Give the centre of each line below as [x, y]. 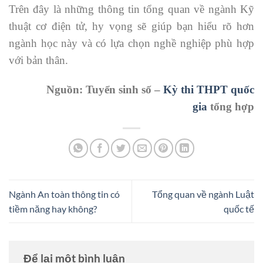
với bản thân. [38, 60]
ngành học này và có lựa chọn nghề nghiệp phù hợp [131, 43]
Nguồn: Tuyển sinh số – [105, 89]
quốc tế [239, 209]
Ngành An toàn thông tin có [64, 194]
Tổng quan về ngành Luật [203, 194]
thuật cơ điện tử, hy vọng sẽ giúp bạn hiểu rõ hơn [131, 26]
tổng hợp [231, 106]
